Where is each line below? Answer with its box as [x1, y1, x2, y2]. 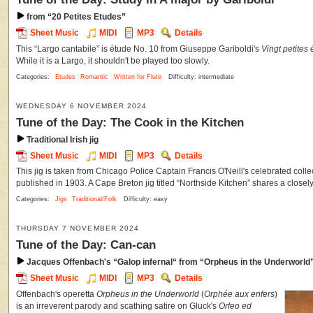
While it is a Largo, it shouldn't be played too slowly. [16, 56, 210, 65]
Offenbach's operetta [16, 289, 96, 298]
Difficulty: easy [124, 196, 168, 203]
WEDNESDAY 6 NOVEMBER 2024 [16, 101, 147, 110]
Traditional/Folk [72, 196, 117, 203]
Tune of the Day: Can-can [16, 238, 156, 252]
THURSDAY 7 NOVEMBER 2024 [16, 224, 139, 233]
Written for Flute [113, 73, 161, 80]
